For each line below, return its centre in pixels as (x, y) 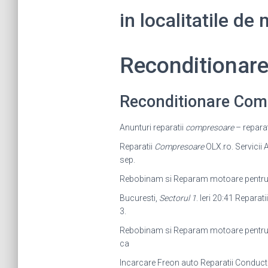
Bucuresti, (139, 198)
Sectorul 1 (177, 198)
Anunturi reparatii (152, 127)
